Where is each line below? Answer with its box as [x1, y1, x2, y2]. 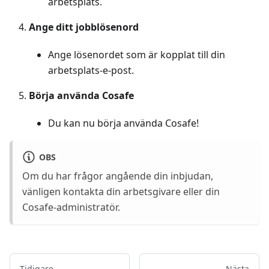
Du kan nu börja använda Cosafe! [48, 116, 199, 130]
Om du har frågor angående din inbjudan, [22, 169, 213, 183]
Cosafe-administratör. [22, 201, 120, 214]
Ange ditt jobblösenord [29, 20, 139, 34]
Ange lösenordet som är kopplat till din [48, 48, 225, 62]
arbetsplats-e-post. [48, 64, 134, 77]
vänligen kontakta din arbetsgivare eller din [22, 185, 220, 199]
